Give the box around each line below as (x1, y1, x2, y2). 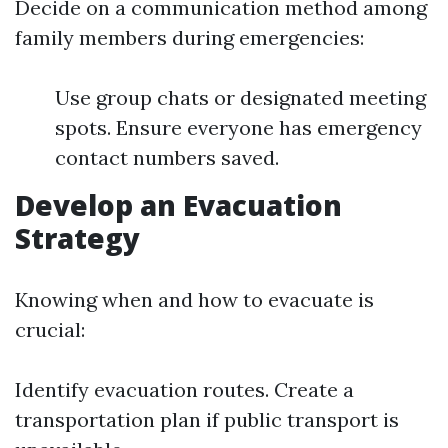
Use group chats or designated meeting (55, 84, 426, 110)
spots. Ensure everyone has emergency (55, 114, 422, 140)
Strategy (15, 218, 140, 257)
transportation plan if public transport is (15, 406, 399, 432)
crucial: (15, 316, 85, 342)
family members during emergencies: (15, 24, 364, 50)
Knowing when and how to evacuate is (15, 286, 374, 312)
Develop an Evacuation (15, 185, 342, 224)
